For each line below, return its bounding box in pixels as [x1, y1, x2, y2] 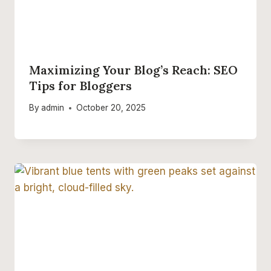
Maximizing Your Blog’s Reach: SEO [29, 62, 238, 77]
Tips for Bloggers [29, 77, 132, 93]
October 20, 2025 [76, 103, 146, 113]
